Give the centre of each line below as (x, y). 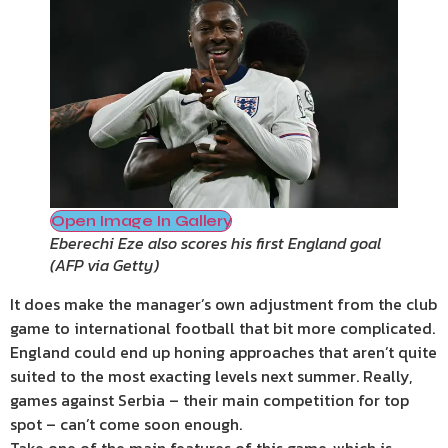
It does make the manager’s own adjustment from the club (223, 304)
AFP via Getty (104, 265)
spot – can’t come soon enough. (126, 424)
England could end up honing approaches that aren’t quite (223, 352)
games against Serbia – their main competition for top (209, 400)
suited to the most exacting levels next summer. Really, (211, 376)
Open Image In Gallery (141, 221)
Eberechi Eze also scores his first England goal (215, 243)
